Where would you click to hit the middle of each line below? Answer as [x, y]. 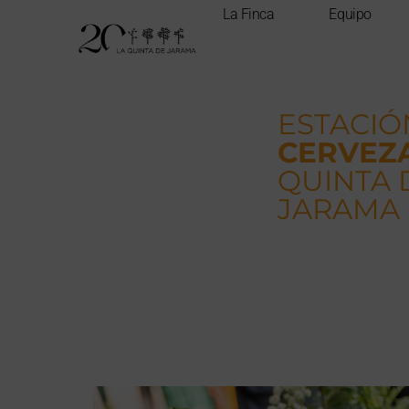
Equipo [350, 14]
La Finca [249, 14]
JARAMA [339, 209]
